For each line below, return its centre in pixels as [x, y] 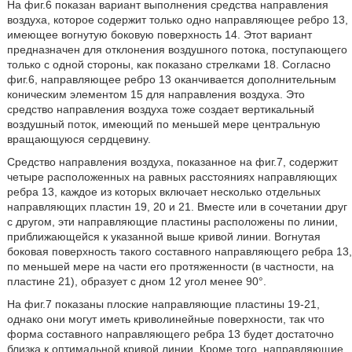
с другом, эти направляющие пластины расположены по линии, [172, 222]
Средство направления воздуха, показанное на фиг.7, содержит [172, 162]
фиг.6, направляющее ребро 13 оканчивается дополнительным [171, 79]
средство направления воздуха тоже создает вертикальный [160, 109]
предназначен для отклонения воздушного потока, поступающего [177, 49]
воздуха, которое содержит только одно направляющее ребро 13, [177, 20]
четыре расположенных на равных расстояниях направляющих [172, 177]
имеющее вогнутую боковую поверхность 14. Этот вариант [159, 35]
